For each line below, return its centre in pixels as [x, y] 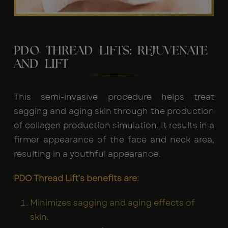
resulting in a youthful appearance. [87, 154]
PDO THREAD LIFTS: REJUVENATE [111, 51]
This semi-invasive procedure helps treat [114, 97]
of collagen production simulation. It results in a [114, 126]
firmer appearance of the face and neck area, [114, 140]
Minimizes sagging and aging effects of [112, 203]
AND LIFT [41, 64]
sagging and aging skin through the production [114, 111]
